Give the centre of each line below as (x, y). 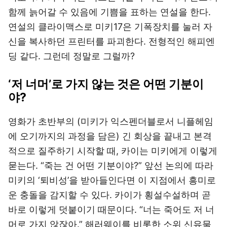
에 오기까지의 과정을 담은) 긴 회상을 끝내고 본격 (110, 136)
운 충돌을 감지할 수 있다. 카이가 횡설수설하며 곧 (109, 195)
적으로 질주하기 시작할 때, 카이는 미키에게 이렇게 (113, 151)
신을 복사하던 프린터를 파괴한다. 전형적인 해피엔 (111, 41)
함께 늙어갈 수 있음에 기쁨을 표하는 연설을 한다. (109, 12)
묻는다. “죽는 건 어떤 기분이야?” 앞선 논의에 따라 (111, 165)
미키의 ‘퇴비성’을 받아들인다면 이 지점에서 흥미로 (112, 180)
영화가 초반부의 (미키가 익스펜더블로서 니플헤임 (111, 121)
